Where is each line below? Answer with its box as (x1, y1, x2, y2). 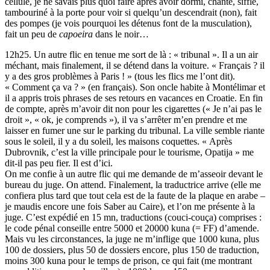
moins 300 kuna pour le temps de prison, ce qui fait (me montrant (5, 256, 252, 266)
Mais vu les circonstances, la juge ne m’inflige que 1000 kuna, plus (5, 234, 259, 245)
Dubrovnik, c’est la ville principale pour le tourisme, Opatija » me (5, 147, 254, 158)
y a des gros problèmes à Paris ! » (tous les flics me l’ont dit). (5, 71, 235, 82)
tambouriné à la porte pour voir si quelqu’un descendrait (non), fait (5, 7, 257, 18)
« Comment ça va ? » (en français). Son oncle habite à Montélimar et (5, 82, 265, 93)
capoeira (59, 29, 93, 40)
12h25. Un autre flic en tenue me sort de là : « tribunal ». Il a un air (5, 49, 258, 60)
